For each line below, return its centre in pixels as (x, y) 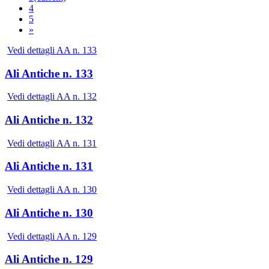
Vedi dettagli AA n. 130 (52, 190)
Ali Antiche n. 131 (49, 166)
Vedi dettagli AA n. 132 (52, 97)
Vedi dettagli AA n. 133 (52, 50)
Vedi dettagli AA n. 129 (52, 236)
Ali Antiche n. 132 (49, 119)
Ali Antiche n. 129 (49, 259)
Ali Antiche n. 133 (49, 73)
